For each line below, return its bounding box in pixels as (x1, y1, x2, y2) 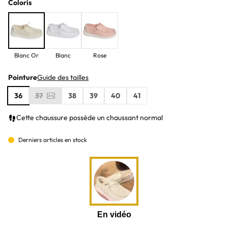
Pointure (8, 73, 37, 82)
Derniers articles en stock (18, 136, 87, 144)
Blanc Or (14, 51, 39, 59)
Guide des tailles (37, 73, 89, 82)
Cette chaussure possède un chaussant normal (16, 113, 163, 122)
